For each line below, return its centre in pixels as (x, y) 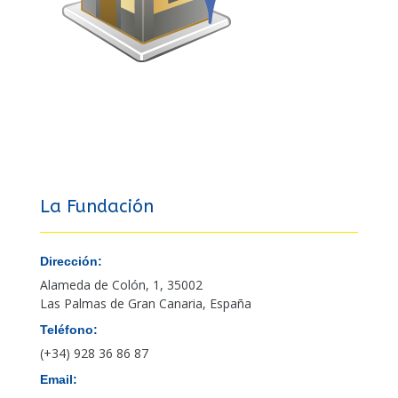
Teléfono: (68, 330)
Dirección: (71, 262)
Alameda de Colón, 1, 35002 (121, 285)
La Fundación (96, 207)
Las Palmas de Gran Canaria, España (145, 304)
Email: (58, 380)
